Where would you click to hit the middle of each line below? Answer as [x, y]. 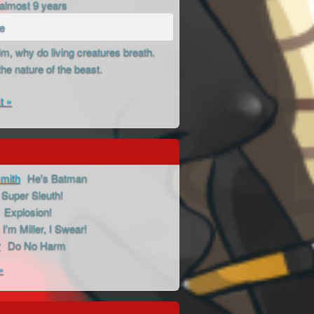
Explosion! [28, 212]
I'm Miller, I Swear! [45, 228]
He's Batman [57, 178]
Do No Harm [36, 245]
